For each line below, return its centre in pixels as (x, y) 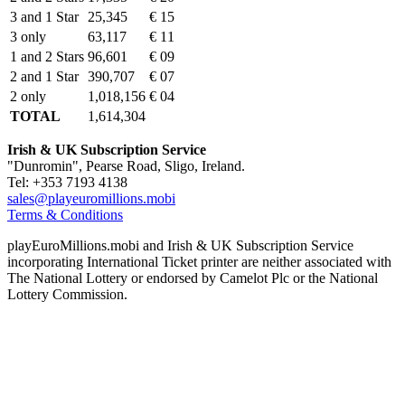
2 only (28, 97)
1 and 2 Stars (47, 57)
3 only (28, 37)
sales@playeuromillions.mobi (91, 199)
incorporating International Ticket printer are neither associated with (199, 262)
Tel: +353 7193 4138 (67, 183)
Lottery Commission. (67, 295)
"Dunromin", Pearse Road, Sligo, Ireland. (126, 166)
